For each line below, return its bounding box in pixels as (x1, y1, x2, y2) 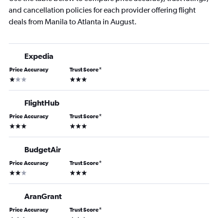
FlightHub (24, 98, 59, 108)
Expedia (24, 52, 54, 61)
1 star (9, 74, 24, 83)
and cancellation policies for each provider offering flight (9, 5, 196, 15)
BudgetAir (24, 145, 61, 154)
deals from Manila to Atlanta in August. (9, 17, 137, 27)
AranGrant (24, 192, 62, 201)
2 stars (9, 168, 28, 176)
